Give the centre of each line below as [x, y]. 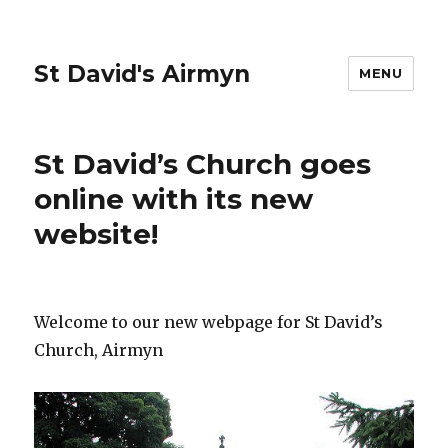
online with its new [174, 199]
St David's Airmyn [142, 73]
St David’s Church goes [203, 164]
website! [96, 234]
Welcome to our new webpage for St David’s [209, 322]
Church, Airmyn [99, 350]
